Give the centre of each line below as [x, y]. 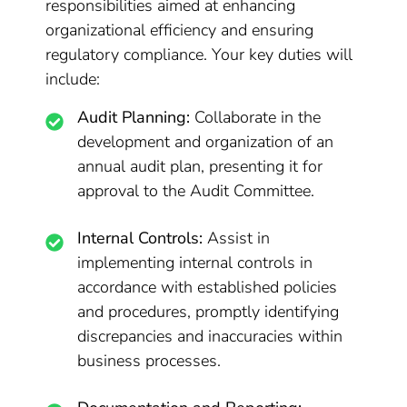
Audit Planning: [134, 117]
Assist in [237, 238]
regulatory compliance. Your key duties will [199, 55]
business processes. [149, 361]
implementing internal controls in [195, 263]
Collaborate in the [256, 117]
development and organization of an [206, 142]
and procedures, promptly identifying [208, 312]
